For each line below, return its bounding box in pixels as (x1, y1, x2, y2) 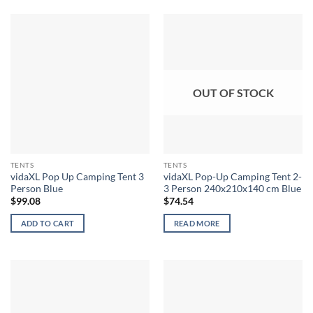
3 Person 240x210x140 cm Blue (163, 182, 301, 194)
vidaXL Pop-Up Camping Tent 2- (163, 170, 302, 182)
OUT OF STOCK (192, 85, 274, 99)
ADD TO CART (20, 219, 75, 228)
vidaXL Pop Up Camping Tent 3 (10, 170, 144, 182)
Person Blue (10, 182, 63, 194)
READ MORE (173, 219, 220, 228)
